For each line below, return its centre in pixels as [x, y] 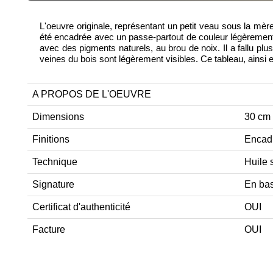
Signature [53, 185]
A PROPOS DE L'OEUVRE [92, 94]
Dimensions [58, 117]
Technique [55, 162]
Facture [49, 230]
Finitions [51, 140]
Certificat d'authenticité [81, 207]
